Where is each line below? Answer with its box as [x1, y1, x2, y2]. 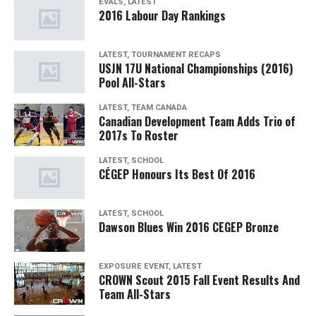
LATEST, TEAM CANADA [99, 103, 187, 113]
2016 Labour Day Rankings [99, 7, 226, 25]
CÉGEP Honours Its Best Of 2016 [99, 166, 255, 183]
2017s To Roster [99, 127, 178, 145]
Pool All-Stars [99, 74, 166, 92]
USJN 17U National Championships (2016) [99, 60, 293, 78]
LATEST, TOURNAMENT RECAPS [99, 50, 221, 60]
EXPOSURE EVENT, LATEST [99, 262, 202, 272]
